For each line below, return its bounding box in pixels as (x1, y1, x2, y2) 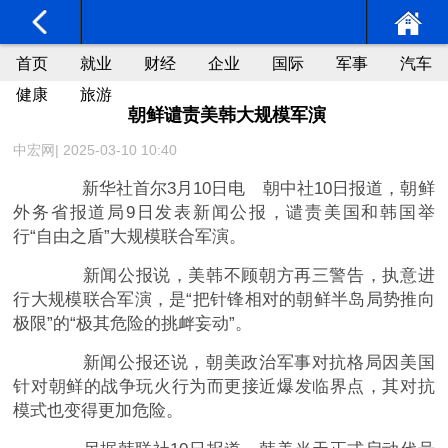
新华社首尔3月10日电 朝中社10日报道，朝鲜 (47, 179, 435, 199)
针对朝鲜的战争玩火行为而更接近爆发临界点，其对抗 (13, 377, 435, 397)
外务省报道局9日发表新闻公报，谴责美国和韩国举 (13, 203, 435, 223)
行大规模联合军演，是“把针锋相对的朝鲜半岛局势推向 (13, 290, 435, 310)
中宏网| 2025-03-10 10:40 (13, 142, 178, 159)
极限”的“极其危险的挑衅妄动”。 (13, 314, 253, 334)
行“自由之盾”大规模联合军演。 (13, 227, 247, 247)
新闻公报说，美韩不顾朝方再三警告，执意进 (47, 266, 435, 286)
